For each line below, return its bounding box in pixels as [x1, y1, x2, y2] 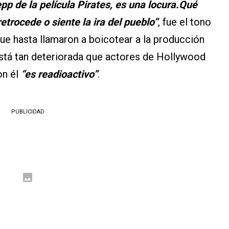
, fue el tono [158, 16, 211, 29]
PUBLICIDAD [11, 108, 44, 116]
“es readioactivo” [21, 68, 98, 81]
